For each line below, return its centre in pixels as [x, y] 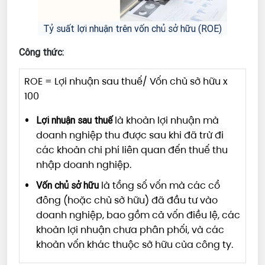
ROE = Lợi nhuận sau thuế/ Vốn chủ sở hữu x [126, 82]
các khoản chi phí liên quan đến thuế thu [132, 150]
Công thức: [43, 52]
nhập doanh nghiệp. [84, 165]
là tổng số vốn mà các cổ [159, 186]
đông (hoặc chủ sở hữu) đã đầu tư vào [127, 201]
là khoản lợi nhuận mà [166, 121]
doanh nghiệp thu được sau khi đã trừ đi [130, 135]
